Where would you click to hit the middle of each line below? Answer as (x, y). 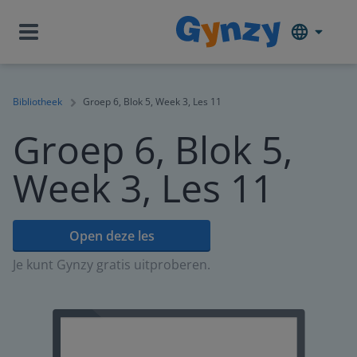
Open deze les (112, 236)
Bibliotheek (37, 102)
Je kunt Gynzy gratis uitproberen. (112, 265)
